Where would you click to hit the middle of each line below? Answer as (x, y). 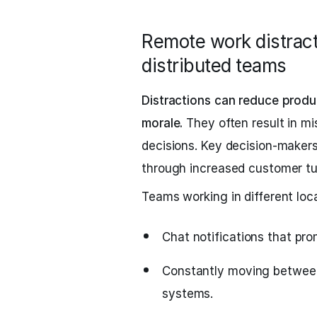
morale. (162, 123)
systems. (188, 294)
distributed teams (214, 65)
